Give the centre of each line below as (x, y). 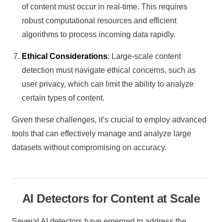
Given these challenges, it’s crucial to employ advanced (109, 120)
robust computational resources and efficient (99, 21)
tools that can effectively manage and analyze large (102, 134)
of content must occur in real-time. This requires (105, 7)
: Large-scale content (144, 56)
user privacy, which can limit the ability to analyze (108, 84)
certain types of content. (63, 98)
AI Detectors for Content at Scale (111, 198)
